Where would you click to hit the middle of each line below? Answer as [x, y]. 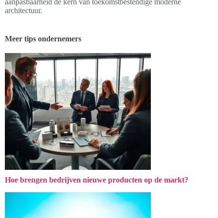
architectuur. [24, 11]
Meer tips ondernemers [43, 39]
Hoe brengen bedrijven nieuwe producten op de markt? [97, 180]
